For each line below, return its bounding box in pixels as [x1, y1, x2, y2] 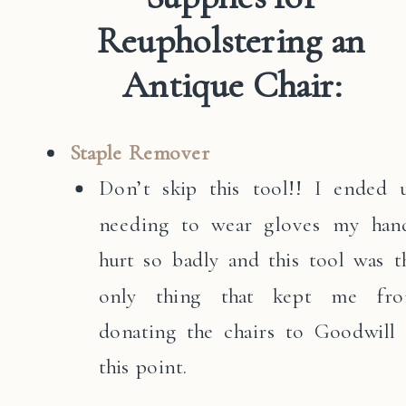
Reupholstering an [97, 18, 366, 63]
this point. [98, 353, 188, 380]
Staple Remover [70, 140, 210, 166]
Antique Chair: [122, 63, 340, 107]
